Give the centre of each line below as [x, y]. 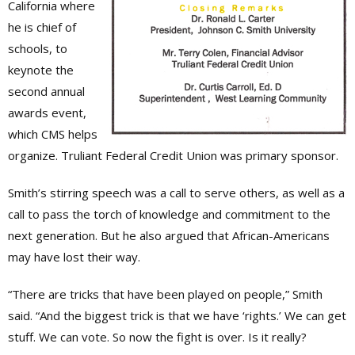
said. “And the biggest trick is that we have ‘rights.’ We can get [177, 316]
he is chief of [42, 27]
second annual [46, 92]
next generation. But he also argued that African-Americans [169, 236]
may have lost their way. [74, 257]
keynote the [41, 70]
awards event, [47, 113]
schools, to [39, 49]
